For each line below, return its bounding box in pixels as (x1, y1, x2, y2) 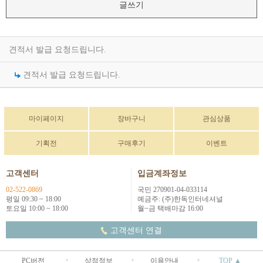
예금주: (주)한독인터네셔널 (137, 195, 223, 203)
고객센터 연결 (110, 226, 162, 235)
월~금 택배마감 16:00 (137, 204, 203, 213)
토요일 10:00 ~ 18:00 (6, 204, 68, 213)
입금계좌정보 (137, 169, 187, 178)
